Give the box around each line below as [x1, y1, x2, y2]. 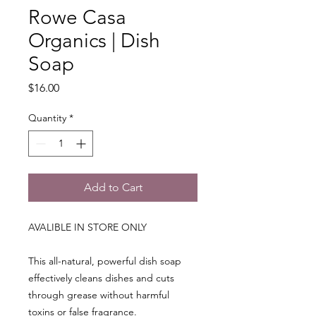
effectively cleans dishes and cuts [28, 272, 174, 285]
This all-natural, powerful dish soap [28, 255, 181, 268]
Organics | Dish [28, 29, 160, 53]
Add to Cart [83, 181, 142, 195]
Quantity [28, 111, 66, 125]
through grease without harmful [28, 288, 169, 302]
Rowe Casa [28, 6, 126, 30]
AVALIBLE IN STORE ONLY [28, 221, 147, 234]
